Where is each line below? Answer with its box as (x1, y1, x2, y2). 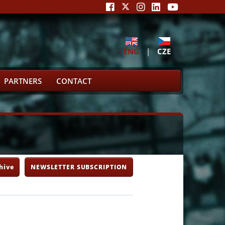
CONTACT (56, 76, 92, 86)
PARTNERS (4, 76, 42, 86)
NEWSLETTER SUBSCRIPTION (31, 163, 128, 171)
